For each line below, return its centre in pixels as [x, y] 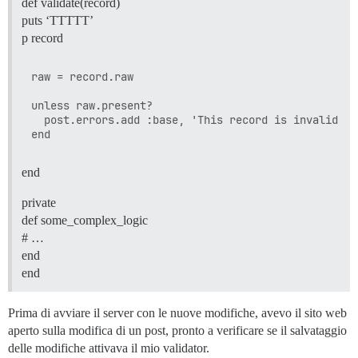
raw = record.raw [82, 76]
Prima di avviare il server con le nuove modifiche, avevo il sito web [177, 312]
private [39, 202]
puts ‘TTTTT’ [58, 20]
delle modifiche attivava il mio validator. [109, 348]
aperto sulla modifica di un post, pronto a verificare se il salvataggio [177, 330]
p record [42, 38]
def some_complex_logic [85, 220]
